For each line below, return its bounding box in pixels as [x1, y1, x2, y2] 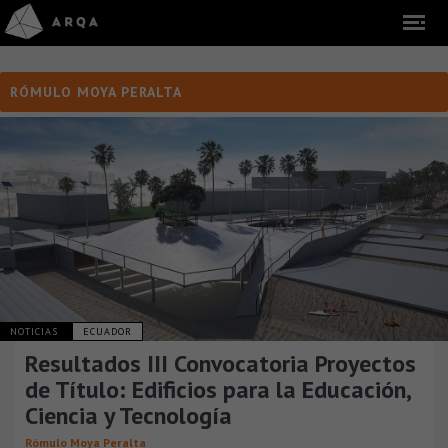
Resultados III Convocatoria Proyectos [25, 348, 416, 379]
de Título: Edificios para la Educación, [25, 374, 410, 405]
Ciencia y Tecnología [25, 400, 232, 431]
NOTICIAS [10, 325, 62, 338]
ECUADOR [83, 325, 132, 338]
